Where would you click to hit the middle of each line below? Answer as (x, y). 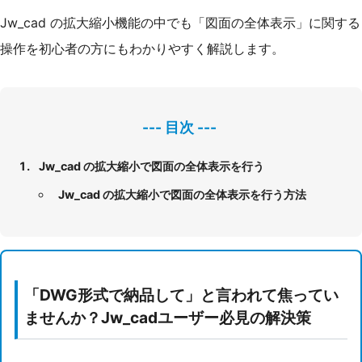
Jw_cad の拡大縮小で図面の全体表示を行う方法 (182, 194)
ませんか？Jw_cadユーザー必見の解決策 (168, 317)
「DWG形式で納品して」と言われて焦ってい (181, 295)
